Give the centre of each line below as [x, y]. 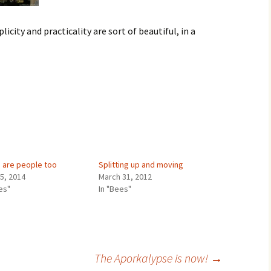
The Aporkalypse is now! [152, 258]
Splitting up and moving [141, 165]
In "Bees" [115, 189]
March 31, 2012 [125, 177]
